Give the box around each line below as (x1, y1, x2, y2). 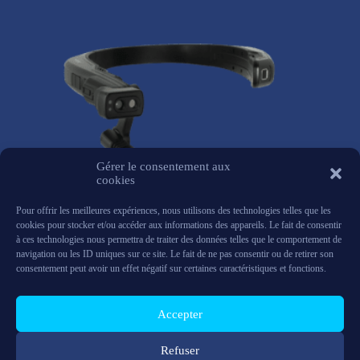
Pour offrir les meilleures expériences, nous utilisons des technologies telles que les (16, 205, 331, 216)
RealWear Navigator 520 (111, 275, 238, 289)
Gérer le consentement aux (96, 160, 231, 173)
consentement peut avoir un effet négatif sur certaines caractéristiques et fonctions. (16, 263, 326, 274)
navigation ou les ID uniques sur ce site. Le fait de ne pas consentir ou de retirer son (16, 248, 333, 260)
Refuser (161, 343, 199, 357)
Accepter (157, 307, 202, 321)
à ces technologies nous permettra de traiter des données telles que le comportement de (16, 234, 342, 245)
